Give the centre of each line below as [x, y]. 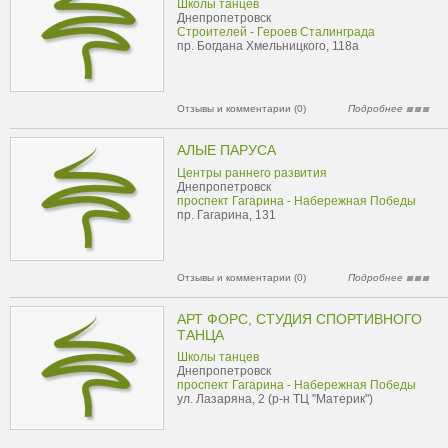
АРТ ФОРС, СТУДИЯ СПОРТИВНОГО [299, 319]
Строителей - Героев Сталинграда [276, 32]
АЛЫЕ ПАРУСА [226, 150]
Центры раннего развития [252, 173]
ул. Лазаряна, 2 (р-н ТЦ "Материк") [275, 399]
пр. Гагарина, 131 [226, 215]
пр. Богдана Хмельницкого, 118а [268, 46]
